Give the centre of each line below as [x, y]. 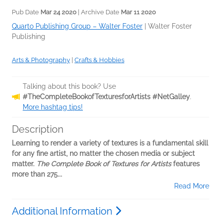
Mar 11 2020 [138, 12]
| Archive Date [99, 12]
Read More [192, 186]
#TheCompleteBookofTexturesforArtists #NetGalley [106, 97]
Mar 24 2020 [58, 12]
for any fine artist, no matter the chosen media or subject [103, 153]
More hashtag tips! [53, 107]
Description [38, 129]
